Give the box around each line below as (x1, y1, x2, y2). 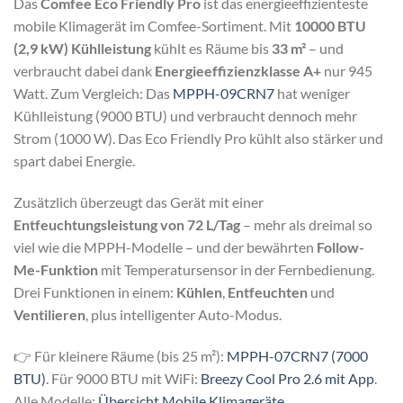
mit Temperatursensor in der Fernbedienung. (98, 261, 374, 279)
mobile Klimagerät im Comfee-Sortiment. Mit (13, 17, 294, 35)
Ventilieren (13, 306, 85, 324)
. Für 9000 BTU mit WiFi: (46, 369, 201, 387)
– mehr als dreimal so (240, 216, 372, 234)
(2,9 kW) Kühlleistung (13, 40, 151, 58)
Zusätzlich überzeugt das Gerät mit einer (13, 193, 264, 211)
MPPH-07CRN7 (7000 (227, 346, 368, 364)
